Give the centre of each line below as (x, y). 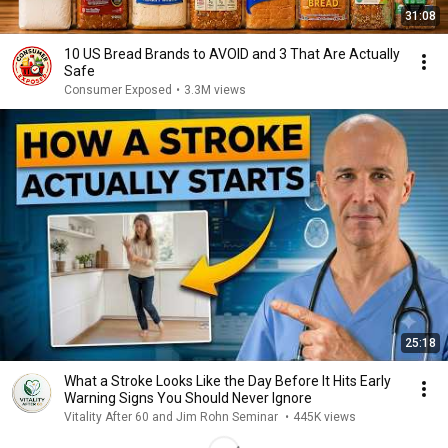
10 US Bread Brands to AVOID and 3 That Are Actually (232, 54)
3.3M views (215, 90)
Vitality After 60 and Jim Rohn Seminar (172, 417)
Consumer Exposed (118, 90)
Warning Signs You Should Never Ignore (188, 398)
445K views (324, 417)
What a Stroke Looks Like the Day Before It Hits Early (212, 381)
